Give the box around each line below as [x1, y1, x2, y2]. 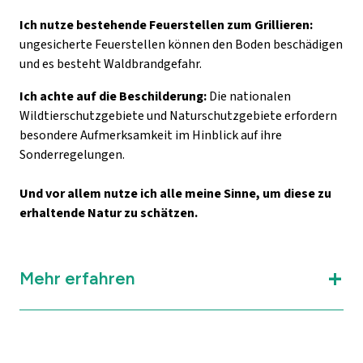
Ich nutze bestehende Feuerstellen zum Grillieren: [19, 15, 313, 34]
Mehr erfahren [19, 267, 135, 288]
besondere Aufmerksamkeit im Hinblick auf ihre [19, 126, 282, 144]
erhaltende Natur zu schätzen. [19, 203, 198, 222]
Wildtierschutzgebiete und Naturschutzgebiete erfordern [19, 106, 337, 125]
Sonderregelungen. [19, 145, 125, 164]
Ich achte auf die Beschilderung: [19, 87, 209, 105]
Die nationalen [209, 87, 291, 105]
